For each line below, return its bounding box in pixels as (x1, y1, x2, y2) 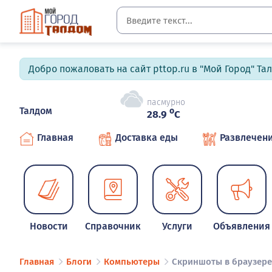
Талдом (19, 105, 52, 117)
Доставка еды (115, 132, 178, 143)
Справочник (85, 220, 141, 232)
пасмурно (147, 97, 185, 108)
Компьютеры (104, 256, 160, 268)
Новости (29, 220, 68, 232)
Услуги (162, 220, 193, 232)
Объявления (213, 220, 271, 232)
